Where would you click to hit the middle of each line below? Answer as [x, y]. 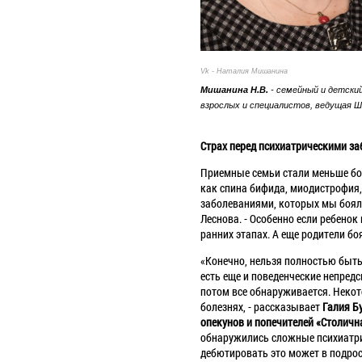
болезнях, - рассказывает [262, 306]
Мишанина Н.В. [235, 89]
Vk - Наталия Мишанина [244, 71]
